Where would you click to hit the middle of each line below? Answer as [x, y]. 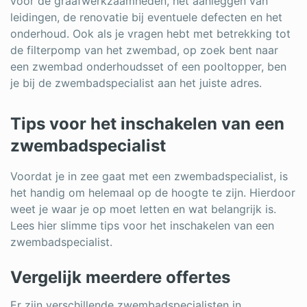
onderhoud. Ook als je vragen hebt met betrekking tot [150, 33]
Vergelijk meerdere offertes [120, 277]
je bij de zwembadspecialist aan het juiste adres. [136, 83]
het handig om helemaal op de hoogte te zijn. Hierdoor [153, 192]
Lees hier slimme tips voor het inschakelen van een [142, 225]
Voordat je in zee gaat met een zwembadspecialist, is [149, 176]
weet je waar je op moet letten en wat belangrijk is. [143, 209]
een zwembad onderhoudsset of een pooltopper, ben [148, 66]
